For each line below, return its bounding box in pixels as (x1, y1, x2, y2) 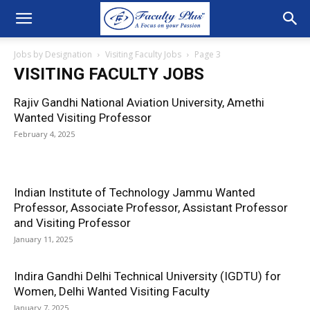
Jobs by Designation (14, 48, 92, 60)
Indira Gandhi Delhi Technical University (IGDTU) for (14, 269, 281, 283)
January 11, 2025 (14, 234, 73, 244)
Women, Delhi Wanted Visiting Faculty (14, 284, 210, 298)
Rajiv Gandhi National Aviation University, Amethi (14, 95, 264, 109)
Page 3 (194, 48, 221, 60)
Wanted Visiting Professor (14, 111, 152, 125)
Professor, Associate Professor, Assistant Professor (14, 201, 288, 215)
